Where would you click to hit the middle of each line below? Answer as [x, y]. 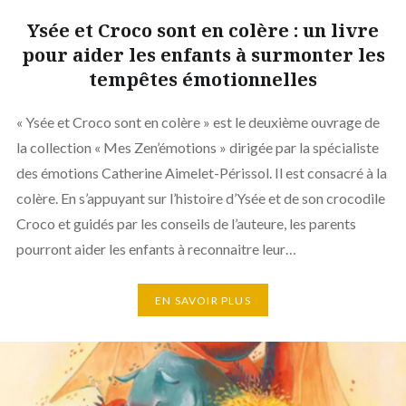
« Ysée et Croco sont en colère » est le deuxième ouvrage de [198, 122]
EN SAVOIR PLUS [203, 300]
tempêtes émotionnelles [203, 80]
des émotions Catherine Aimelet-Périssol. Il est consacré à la [201, 173]
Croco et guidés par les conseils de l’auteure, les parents [186, 224]
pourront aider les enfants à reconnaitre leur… [156, 249]
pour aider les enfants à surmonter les [203, 55]
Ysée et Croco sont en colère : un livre [203, 31]
